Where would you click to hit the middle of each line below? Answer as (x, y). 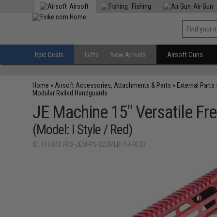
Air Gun (203, 6)
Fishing (141, 6)
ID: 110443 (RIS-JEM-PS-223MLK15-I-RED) (89, 144)
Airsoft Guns (185, 55)
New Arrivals (128, 55)
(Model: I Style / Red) (83, 130)
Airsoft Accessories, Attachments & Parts (113, 85)
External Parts (196, 85)
